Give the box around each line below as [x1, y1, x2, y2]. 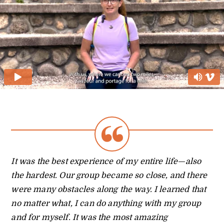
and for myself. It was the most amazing [11, 212, 168, 222]
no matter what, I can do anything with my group [11, 198, 201, 208]
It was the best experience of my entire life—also [11, 156, 201, 166]
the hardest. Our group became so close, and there [11, 170, 207, 180]
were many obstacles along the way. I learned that [11, 184, 206, 194]
